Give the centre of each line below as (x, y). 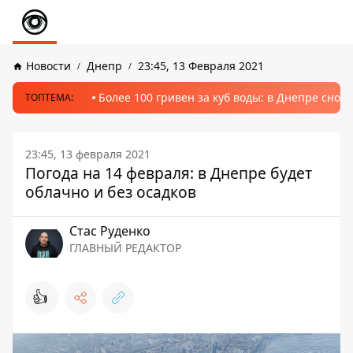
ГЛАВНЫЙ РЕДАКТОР (125, 248)
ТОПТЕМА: (49, 97)
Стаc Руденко (110, 231)
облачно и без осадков (111, 192)
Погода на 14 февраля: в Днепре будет (169, 173)
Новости (48, 66)
